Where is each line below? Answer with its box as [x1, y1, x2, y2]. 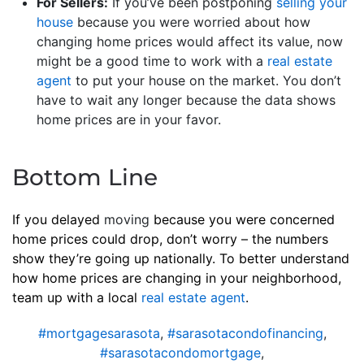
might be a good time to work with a [37, 52, 267, 69]
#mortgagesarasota [37, 324, 160, 341]
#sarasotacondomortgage [100, 344, 261, 361]
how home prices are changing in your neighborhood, [12, 269, 341, 286]
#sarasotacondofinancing [167, 324, 323, 341]
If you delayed [12, 210, 104, 227]
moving [104, 210, 149, 227]
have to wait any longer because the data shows [37, 91, 336, 108]
